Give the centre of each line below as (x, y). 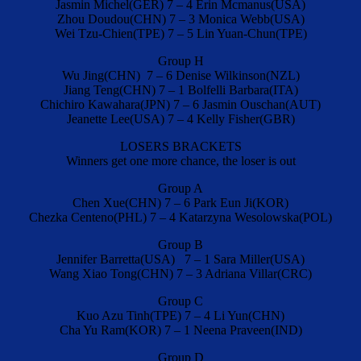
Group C (180, 301)
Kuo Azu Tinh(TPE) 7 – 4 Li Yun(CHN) (180, 316)
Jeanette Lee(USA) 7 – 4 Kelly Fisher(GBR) (180, 119)
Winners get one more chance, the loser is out (180, 161)
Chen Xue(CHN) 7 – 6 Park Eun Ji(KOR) (180, 203)
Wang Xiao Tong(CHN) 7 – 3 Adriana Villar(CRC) (180, 274)
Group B (180, 245)
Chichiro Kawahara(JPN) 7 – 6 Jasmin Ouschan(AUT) (180, 105)
